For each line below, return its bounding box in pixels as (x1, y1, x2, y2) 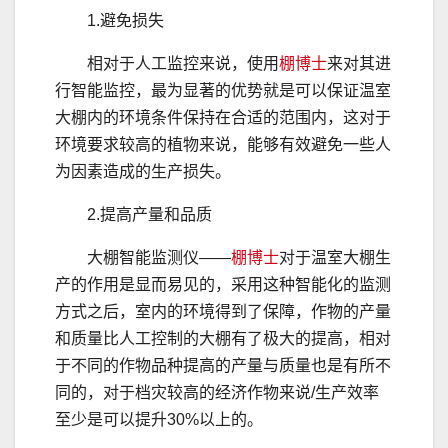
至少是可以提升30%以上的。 (55, 411, 263, 429)
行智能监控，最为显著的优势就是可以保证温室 (55, 82, 391, 100)
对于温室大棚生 (279, 249, 391, 267)
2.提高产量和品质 (87, 206, 212, 224)
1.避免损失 (87, 12, 164, 30)
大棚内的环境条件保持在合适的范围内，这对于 (55, 109, 391, 127)
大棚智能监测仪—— (87, 249, 231, 267)
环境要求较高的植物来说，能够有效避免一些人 (55, 136, 391, 154)
